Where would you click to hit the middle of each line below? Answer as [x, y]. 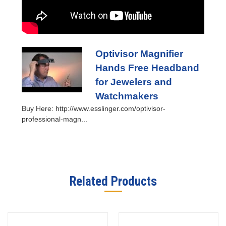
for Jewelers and [133, 82]
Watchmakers [127, 96]
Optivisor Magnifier [139, 53]
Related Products [113, 181]
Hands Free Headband [147, 68]
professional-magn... [54, 119]
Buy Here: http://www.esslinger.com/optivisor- [94, 108]
